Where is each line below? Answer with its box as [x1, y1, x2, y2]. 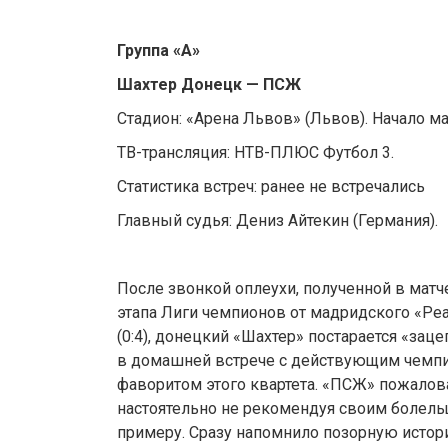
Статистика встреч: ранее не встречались [117, 177, 425, 197]
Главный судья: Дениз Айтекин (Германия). [117, 211, 438, 231]
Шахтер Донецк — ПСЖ [117, 75, 301, 95]
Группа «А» [117, 41, 200, 61]
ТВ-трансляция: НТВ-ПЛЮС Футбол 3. [117, 143, 394, 163]
